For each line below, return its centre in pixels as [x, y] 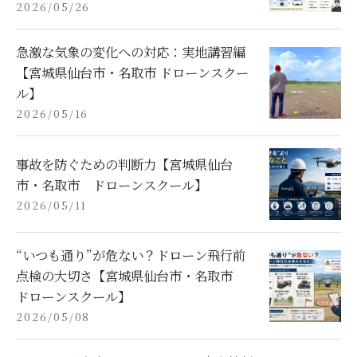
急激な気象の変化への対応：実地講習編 [131, 52]
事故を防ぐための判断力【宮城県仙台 [124, 164]
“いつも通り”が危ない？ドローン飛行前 [131, 255]
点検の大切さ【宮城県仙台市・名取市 [131, 276]
